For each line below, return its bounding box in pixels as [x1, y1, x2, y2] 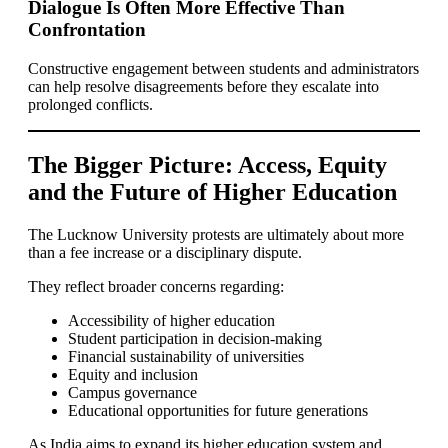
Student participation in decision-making [68, 329, 322, 347]
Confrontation [28, 19, 146, 41]
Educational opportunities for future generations [68, 401, 368, 419]
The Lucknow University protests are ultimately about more [28, 225, 404, 243]
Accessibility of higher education [68, 311, 275, 329]
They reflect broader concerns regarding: [28, 277, 284, 295]
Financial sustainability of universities [68, 347, 304, 365]
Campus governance [68, 383, 197, 401]
